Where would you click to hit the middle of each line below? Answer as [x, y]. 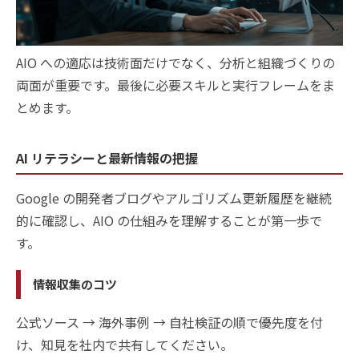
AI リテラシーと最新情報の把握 [107, 157]
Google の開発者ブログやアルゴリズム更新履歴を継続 [174, 198]
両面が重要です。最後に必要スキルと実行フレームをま [175, 85]
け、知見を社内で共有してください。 [125, 344]
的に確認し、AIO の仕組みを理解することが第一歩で [169, 220]
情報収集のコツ [75, 284]
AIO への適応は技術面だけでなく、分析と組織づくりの [175, 62]
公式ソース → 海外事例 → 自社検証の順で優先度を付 [169, 322]
